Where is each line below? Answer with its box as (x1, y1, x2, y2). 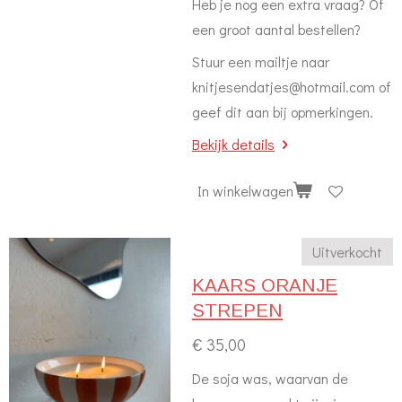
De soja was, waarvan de (192, 369, 348, 388)
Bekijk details (192, 135, 275, 153)
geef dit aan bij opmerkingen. (192, 102, 373, 121)
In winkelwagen (197, 180, 293, 200)
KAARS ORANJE (192, 275, 337, 295)
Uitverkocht (312, 242, 382, 261)
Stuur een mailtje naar (192, 52, 329, 71)
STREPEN (192, 301, 283, 320)
